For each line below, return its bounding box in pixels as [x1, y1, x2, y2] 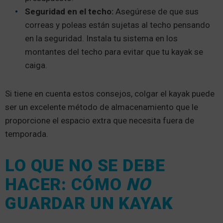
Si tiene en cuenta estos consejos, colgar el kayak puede [5, 89, 215, 99]
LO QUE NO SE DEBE [5, 155, 165, 176]
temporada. [5, 129, 50, 139]
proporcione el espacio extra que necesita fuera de [5, 115, 194, 126]
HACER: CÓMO [5, 174, 126, 195]
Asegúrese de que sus [115, 6, 199, 17]
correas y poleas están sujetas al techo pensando [25, 20, 210, 30]
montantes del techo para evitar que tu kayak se [25, 47, 203, 57]
